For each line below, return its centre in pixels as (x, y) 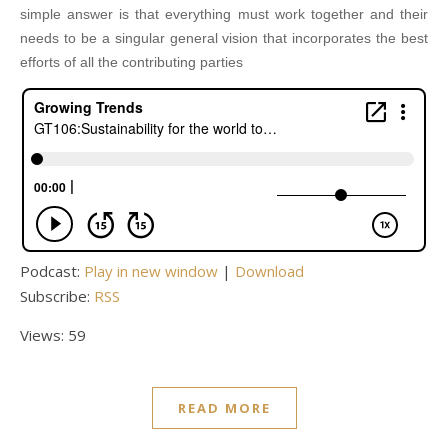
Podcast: (52, 271)
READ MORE (224, 408)
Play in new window (151, 271)
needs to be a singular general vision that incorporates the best (224, 38)
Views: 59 (53, 335)
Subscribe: (57, 296)
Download (269, 271)
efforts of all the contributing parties (131, 62)
